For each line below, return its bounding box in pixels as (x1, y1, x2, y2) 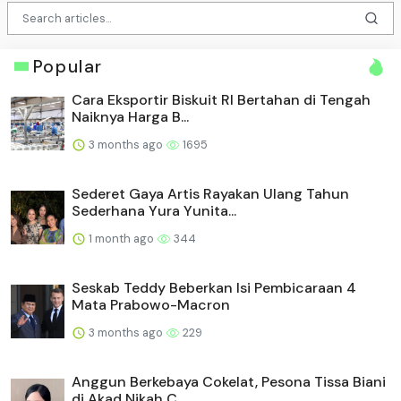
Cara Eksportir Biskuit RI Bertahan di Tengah (72, 90, 371, 109)
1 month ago (86, 230, 157, 246)
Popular (32, 55, 103, 78)
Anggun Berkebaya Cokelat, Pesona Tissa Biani (72, 371, 386, 391)
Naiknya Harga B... (72, 107, 189, 126)
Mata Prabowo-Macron (72, 294, 230, 314)
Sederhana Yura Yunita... (72, 200, 236, 220)
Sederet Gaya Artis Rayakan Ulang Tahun (72, 183, 349, 203)
